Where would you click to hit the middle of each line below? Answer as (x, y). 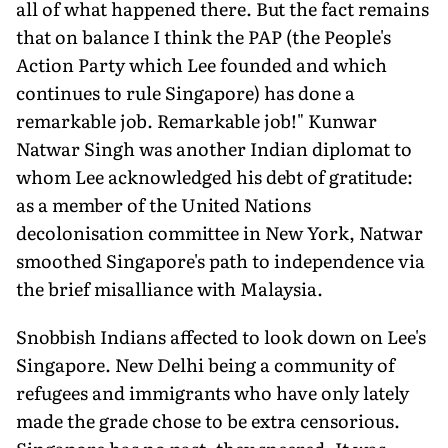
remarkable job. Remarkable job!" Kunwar (196, 120)
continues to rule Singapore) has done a (185, 92)
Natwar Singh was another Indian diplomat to (214, 148)
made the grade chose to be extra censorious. (208, 420)
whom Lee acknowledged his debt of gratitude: (214, 176)
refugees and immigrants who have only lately (212, 392)
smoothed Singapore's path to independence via (220, 260)
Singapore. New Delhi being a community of (205, 364)
